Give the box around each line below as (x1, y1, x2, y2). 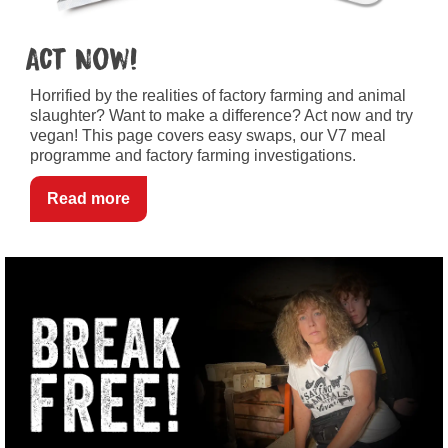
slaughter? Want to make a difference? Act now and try (30, 106, 413, 124)
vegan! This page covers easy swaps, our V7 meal (30, 126, 386, 144)
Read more (47, 189, 130, 207)
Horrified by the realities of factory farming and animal (30, 86, 406, 104)
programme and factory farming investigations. (30, 146, 356, 164)
